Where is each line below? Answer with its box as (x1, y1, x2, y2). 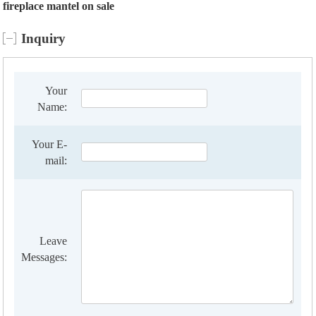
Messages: (21, 251, 68, 264)
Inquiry (21, 31, 66, 47)
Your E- (32, 138, 68, 151)
